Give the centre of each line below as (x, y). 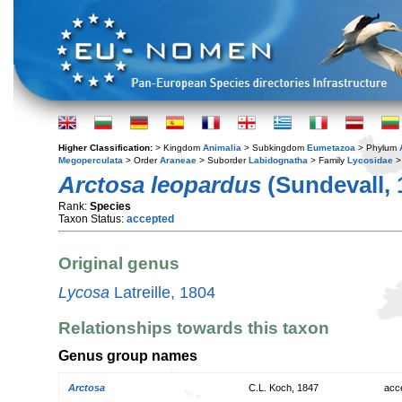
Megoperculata (91, 160)
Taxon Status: (92, 219)
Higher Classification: (107, 148)
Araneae (178, 160)
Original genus (119, 264)
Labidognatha (278, 160)
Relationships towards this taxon (194, 328)
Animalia (222, 148)
